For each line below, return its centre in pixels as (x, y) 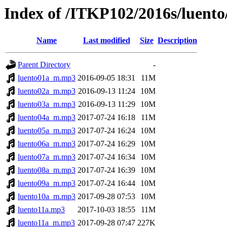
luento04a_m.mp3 (47, 118)
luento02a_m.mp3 (47, 91)
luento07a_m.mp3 (47, 157)
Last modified (106, 41)
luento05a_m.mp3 (47, 131)
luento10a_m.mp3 (47, 197)
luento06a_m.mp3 (47, 144)
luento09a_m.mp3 (47, 183)
